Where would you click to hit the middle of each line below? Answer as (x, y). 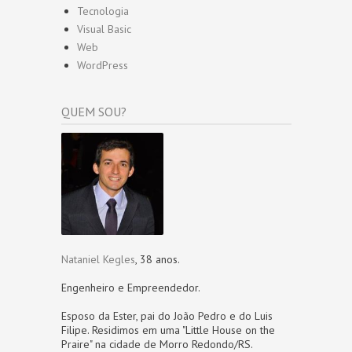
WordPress (103, 65)
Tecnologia (103, 11)
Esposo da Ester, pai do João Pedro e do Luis (167, 316)
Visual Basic (104, 29)
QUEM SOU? (94, 112)
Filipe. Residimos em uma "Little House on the (168, 330)
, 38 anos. (158, 259)
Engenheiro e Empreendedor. (131, 288)
